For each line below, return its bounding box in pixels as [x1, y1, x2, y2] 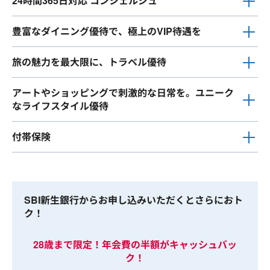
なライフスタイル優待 [12, 99, 108, 113]
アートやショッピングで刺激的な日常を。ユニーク [12, 86, 234, 100]
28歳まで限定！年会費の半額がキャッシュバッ [33, 237, 237, 252]
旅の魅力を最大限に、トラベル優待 [12, 55, 166, 69]
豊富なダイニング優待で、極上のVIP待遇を [12, 24, 201, 39]
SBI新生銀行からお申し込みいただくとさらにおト [24, 193, 243, 207]
